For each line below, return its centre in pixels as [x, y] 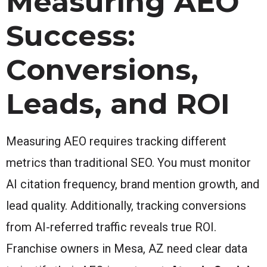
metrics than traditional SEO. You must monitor [128, 162]
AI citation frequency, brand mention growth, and [133, 184]
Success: [71, 35]
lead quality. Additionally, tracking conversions [126, 205]
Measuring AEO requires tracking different [116, 141]
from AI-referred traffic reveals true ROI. [111, 227]
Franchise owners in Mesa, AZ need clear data [127, 248]
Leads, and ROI [118, 103]
